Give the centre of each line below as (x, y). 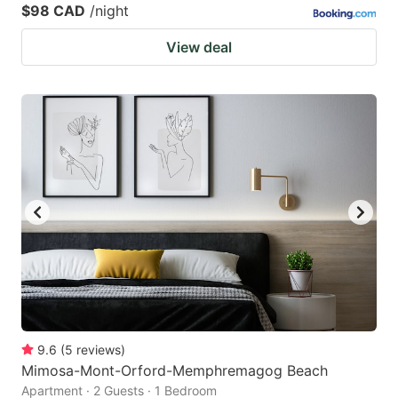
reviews (99, 349)
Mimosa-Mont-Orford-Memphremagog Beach (175, 370)
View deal (199, 47)
